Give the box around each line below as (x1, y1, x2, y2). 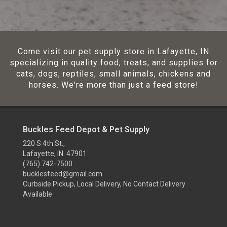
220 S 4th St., (23, 139, 65, 147)
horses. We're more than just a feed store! (28, 80, 199, 90)
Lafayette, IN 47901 (23, 149, 87, 158)
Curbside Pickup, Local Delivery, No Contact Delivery (23, 180, 185, 188)
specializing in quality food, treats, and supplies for (9, 58, 218, 67)
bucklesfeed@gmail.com (23, 170, 102, 178)
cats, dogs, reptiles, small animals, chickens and (16, 69, 211, 79)
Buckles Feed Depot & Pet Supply (23, 125, 149, 134)
